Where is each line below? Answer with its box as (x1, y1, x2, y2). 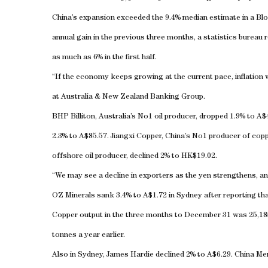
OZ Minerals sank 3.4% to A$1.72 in (52, 192, 176, 200)
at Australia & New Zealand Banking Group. (52, 93, 205, 101)
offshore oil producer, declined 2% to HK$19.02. (52, 153, 217, 160)
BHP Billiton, (52, 113, 99, 121)
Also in (52, 251, 78, 259)
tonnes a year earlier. (52, 232, 125, 239)
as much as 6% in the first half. (52, 54, 157, 62)
